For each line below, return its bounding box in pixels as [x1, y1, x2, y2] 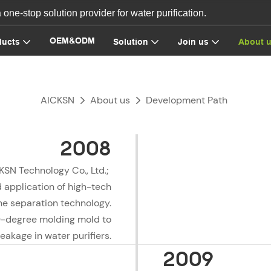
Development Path [146, 94, 227, 107]
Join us [177, 36, 209, 47]
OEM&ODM [49, 36, 95, 45]
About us [90, 94, 130, 107]
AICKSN [41, 94, 74, 107]
